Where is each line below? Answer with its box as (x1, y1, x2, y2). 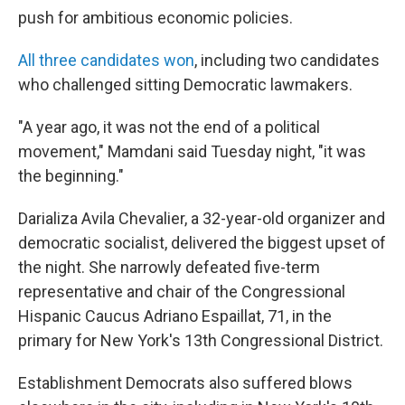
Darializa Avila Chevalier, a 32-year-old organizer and (18, 209, 385, 228)
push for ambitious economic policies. (18, 8, 293, 27)
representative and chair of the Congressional (18, 282, 345, 301)
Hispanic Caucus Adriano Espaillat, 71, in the (18, 306, 332, 325)
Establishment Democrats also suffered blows (18, 373, 353, 392)
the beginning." (18, 166, 124, 185)
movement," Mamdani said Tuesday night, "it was (18, 142, 366, 161)
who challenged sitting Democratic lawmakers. (18, 75, 353, 94)
